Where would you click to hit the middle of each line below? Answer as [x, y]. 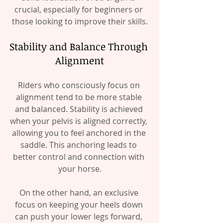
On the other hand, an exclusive [80, 193]
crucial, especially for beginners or [80, 10]
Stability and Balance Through [80, 47]
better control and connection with [80, 157]
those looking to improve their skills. [80, 22]
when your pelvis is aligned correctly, [80, 121]
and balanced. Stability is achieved [80, 109]
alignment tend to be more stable [80, 97]
